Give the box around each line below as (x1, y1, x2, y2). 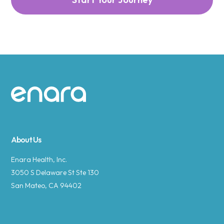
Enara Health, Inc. (11, 155, 67, 164)
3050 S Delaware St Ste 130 (11, 168, 99, 177)
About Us (11, 134, 41, 144)
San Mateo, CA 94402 (11, 181, 82, 190)
